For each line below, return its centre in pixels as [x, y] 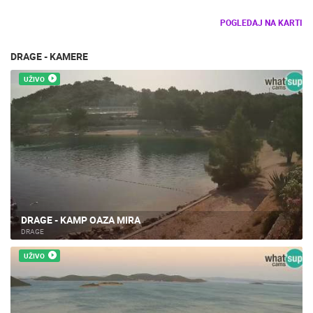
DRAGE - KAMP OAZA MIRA [81, 219]
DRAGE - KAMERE [49, 56]
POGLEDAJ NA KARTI [261, 22]
